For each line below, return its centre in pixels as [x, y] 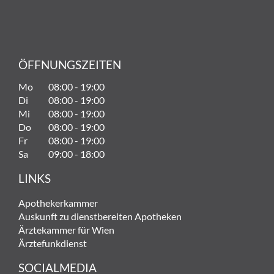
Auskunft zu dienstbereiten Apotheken [100, 216]
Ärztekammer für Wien [66, 230]
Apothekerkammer [58, 203]
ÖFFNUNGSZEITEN [70, 65]
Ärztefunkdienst [53, 243]
